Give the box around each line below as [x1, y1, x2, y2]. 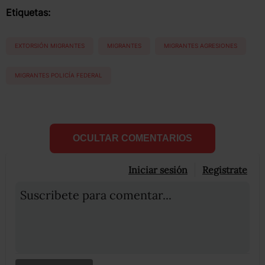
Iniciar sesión [128, 163, 188, 176]
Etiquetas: [6, 6, 50, 18]
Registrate [202, 163, 247, 176]
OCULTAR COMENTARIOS [73, 132, 192, 143]
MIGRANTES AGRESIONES [164, 42, 237, 50]
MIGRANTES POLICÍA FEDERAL [15, 72, 102, 79]
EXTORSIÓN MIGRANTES [15, 42, 85, 50]
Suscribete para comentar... [20, 187, 172, 202]
